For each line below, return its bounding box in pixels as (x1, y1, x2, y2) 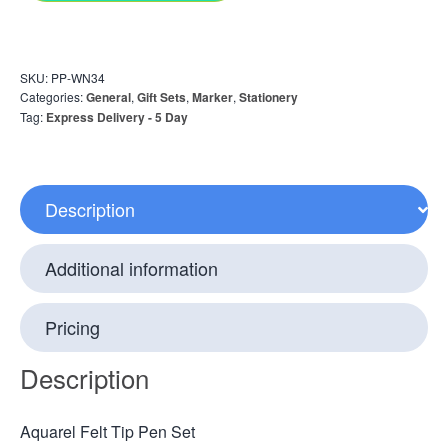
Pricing (45, 314, 100, 341)
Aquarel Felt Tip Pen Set (20, 419, 195, 443)
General (86, 88, 131, 107)
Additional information (45, 255, 218, 282)
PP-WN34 (51, 69, 105, 87)
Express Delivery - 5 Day (46, 108, 188, 127)
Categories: (20, 88, 86, 106)
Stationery (239, 88, 298, 107)
